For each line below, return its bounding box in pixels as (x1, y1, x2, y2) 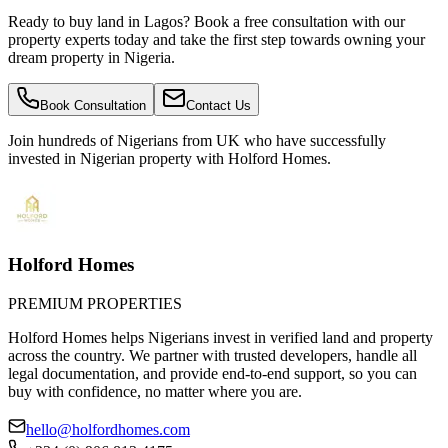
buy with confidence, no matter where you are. (8, 383, 302, 400)
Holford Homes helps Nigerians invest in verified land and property (8, 329, 433, 346)
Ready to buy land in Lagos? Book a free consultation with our (8, 12, 405, 30)
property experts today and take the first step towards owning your (8, 30, 425, 48)
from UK (182, 131, 240, 149)
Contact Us (186, 97, 251, 113)
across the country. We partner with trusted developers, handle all (8, 347, 417, 364)
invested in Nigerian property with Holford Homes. (8, 149, 331, 167)
